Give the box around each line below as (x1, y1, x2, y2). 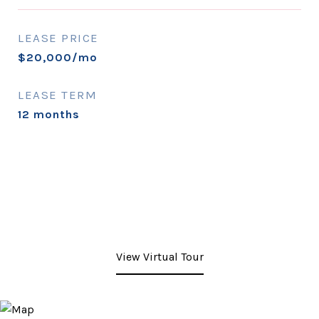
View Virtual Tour (115, 250, 204, 263)
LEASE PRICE (18, 31, 99, 45)
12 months (18, 108, 80, 121)
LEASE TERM (18, 88, 97, 102)
